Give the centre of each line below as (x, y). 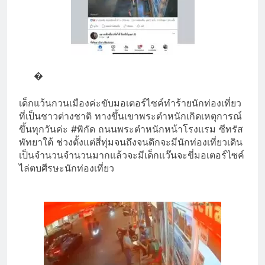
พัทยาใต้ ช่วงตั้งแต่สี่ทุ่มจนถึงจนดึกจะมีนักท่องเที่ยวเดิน (131, 142)
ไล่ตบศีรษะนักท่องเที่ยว (67, 168)
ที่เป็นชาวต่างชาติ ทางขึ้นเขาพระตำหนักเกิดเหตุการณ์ (130, 116)
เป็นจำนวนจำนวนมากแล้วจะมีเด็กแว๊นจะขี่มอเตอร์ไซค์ (132, 155)
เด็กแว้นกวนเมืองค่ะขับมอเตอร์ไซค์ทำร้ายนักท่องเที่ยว (130, 103)
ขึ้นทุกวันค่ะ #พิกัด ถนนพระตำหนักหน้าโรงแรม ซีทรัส (131, 129)
